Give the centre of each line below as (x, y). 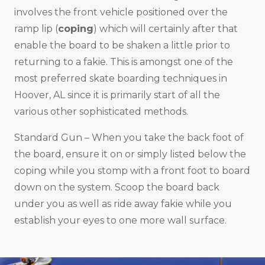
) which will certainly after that (166, 29)
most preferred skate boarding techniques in (121, 79)
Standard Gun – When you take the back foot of (129, 138)
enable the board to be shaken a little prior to (122, 46)
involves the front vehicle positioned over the (121, 12)
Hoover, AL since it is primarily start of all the (117, 95)
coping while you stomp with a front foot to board (132, 171)
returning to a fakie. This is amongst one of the (124, 62)
